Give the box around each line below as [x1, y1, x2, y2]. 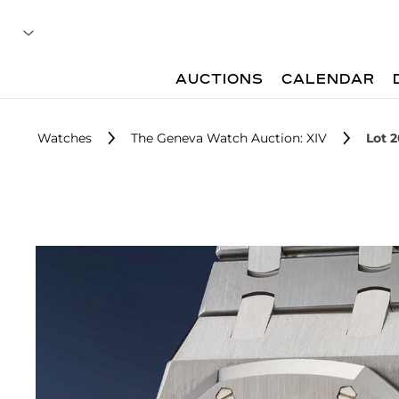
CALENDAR [281, 73, 376, 87]
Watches [37, 130, 92, 146]
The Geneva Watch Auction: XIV [131, 130, 327, 146]
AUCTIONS [175, 73, 265, 87]
